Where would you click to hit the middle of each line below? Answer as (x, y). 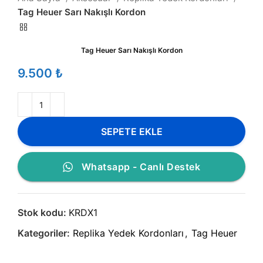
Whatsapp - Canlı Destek (141, 167)
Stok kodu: (43, 213)
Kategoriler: (44, 233)
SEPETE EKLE (131, 131)
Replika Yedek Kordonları (128, 233)
